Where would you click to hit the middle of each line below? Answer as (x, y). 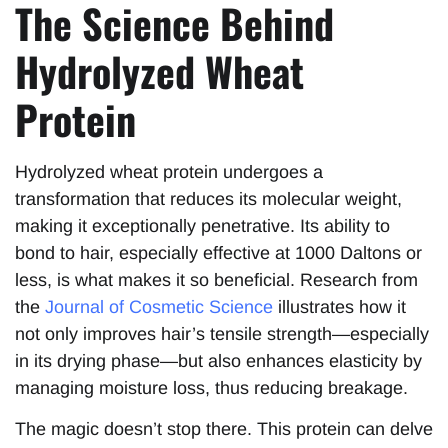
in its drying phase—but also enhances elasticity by (218, 361)
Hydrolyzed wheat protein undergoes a (169, 172)
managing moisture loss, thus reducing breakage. (211, 388)
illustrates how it (339, 307)
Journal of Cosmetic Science (159, 307)
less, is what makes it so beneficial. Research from (216, 280)
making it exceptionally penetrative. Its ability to (202, 226)
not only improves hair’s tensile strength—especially (222, 334)
